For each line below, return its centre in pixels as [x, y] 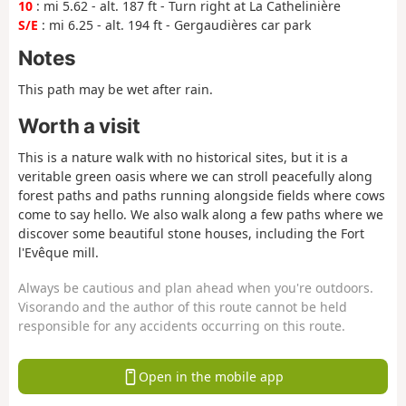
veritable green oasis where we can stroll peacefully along [195, 177]
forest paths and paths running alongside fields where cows [202, 196]
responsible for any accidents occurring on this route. [182, 325]
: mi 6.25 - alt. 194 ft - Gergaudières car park [174, 24]
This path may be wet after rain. [116, 89]
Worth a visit [79, 126]
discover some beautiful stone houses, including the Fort [191, 234]
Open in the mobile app [211, 376]
